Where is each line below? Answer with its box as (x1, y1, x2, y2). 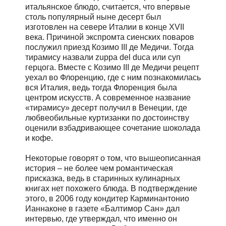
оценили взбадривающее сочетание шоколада (25, 124, 200, 133)
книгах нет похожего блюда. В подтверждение (25, 184, 197, 193)
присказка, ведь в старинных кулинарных (25, 174, 180, 183)
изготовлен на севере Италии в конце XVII (25, 23, 184, 32)
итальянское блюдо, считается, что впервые (25, 3, 190, 12)
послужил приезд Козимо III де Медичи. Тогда (25, 43, 194, 52)
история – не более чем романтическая (25, 164, 173, 173)
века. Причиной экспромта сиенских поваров (25, 33, 194, 42)
